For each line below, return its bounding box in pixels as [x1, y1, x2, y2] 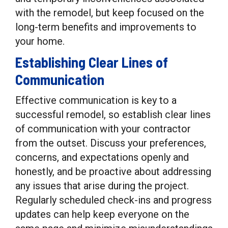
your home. [15, 35, 65, 47]
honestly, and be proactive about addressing [15, 165, 211, 178]
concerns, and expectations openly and [15, 151, 189, 163]
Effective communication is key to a [15, 94, 177, 106]
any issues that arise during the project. [15, 180, 189, 192]
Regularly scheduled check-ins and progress [15, 194, 212, 206]
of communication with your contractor [15, 123, 191, 135]
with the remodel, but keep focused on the [15, 7, 204, 19]
